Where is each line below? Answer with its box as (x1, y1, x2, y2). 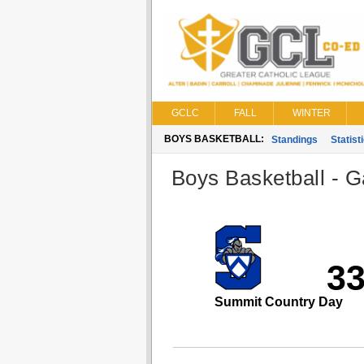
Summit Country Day (214, 295, 343, 309)
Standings (271, 134, 318, 145)
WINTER (292, 107, 331, 119)
